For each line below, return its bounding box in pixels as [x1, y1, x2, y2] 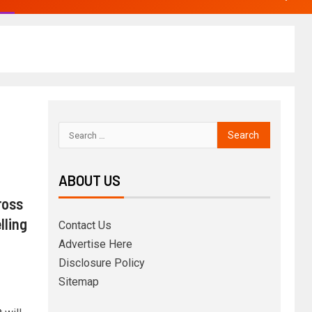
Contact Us [58, 219, 111, 232]
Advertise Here [58, 237, 132, 251]
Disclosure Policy [58, 256, 145, 270]
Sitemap [58, 275, 99, 288]
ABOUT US [58, 172, 120, 189]
